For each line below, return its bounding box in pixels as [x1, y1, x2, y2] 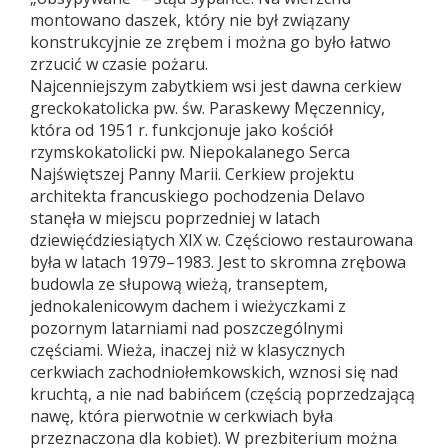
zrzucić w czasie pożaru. [30, 53, 208, 76]
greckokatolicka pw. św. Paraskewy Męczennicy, [30, 97, 385, 120]
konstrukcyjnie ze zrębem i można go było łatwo [30, 31, 391, 54]
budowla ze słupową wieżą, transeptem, [30, 273, 328, 296]
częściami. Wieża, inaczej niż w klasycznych [30, 339, 345, 362]
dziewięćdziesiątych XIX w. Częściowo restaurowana [30, 229, 413, 252]
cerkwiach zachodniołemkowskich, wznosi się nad [30, 361, 398, 384]
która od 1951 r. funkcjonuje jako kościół [30, 119, 333, 142]
